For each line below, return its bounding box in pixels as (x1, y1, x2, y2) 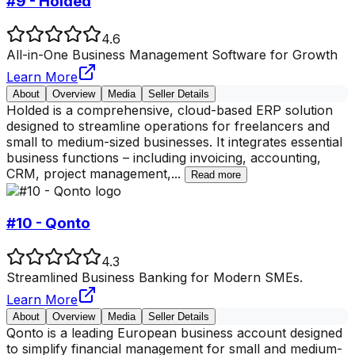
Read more (191, 169, 241, 181)
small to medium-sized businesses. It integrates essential (6, 134, 342, 151)
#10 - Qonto (6, 214, 90, 233)
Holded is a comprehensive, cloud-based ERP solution (6, 102, 333, 119)
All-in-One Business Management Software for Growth (6, 47, 338, 63)
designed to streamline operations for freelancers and (6, 118, 330, 135)
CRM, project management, (6, 166, 171, 182)
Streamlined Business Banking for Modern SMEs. (6, 269, 303, 285)
